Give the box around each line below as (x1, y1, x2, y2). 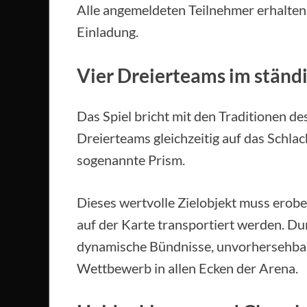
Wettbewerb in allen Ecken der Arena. (77, 260, 298, 277)
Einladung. (77, 23, 138, 40)
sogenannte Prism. (77, 151, 185, 169)
